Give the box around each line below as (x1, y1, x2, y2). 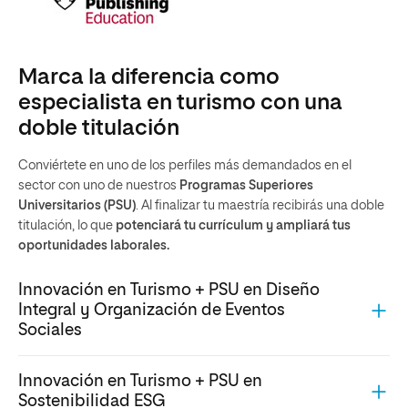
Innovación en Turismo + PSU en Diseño (18, 281, 320, 299)
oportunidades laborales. (18, 240, 169, 252)
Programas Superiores (177, 179, 313, 192)
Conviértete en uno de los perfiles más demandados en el (18, 159, 352, 172)
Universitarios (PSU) (18, 199, 136, 212)
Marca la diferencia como (18, 66, 280, 88)
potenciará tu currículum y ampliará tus (116, 219, 351, 232)
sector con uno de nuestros (18, 179, 177, 192)
